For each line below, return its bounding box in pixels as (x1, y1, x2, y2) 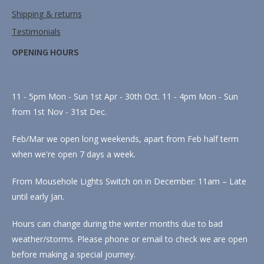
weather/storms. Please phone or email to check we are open (12, 233, 247, 245)
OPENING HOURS (12, 45, 79, 58)
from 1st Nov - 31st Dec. (12, 105, 107, 117)
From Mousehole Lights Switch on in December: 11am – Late (12, 175, 246, 187)
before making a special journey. (12, 248, 136, 260)
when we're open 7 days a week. (12, 148, 136, 160)
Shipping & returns (12, 8, 82, 19)
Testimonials (12, 25, 61, 37)
